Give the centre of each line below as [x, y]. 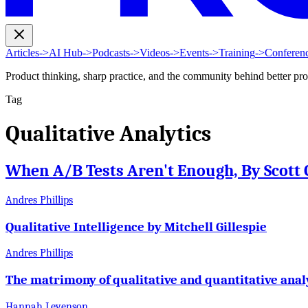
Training [237, 53]
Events [194, 53]
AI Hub [66, 53]
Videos [155, 53]
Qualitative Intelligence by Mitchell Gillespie [136, 227]
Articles [22, 53]
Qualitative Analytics [108, 133]
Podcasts [111, 53]
